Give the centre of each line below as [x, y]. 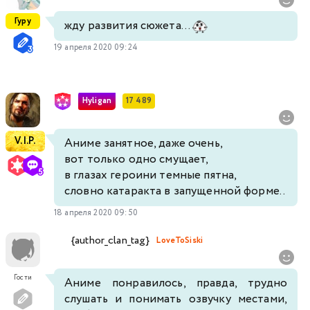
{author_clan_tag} [111, 241]
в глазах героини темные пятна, [151, 175]
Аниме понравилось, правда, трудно [176, 283]
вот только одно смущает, [137, 159]
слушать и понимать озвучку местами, [176, 299]
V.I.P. [25, 141]
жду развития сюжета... [129, 26]
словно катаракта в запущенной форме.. [175, 191]
